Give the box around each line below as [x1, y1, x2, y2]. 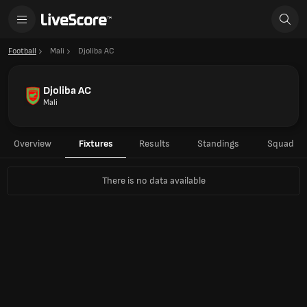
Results [139, 138, 170, 149]
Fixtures [78, 138, 113, 149]
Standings [197, 138, 239, 149]
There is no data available [101, 175, 206, 186]
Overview [14, 138, 51, 149]
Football [8, 46, 36, 56]
